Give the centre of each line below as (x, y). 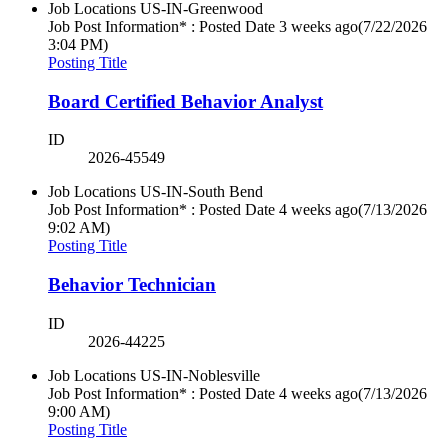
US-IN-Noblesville (200, 375)
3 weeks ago (318, 26)
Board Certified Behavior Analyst (185, 101)
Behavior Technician (132, 285)
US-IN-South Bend (201, 192)
